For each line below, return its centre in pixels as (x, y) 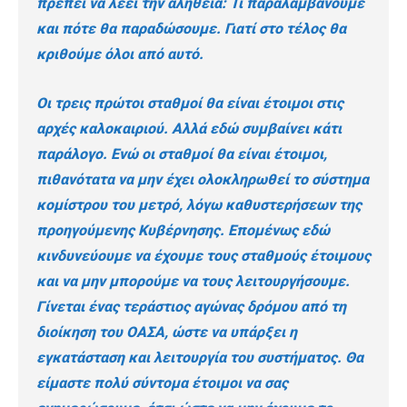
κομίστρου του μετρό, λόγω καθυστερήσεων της (199, 205)
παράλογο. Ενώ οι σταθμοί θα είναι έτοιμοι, (182, 154)
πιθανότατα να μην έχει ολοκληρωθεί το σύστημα (203, 180)
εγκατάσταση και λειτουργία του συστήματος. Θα (200, 358)
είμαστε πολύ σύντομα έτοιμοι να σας (162, 383)
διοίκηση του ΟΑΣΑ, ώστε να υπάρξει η (167, 333)
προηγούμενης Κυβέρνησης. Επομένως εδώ (183, 231)
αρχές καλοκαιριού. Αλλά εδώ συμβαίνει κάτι (189, 129)
